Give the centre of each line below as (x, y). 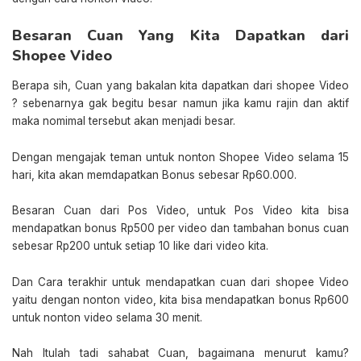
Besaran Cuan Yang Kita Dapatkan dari (180, 35)
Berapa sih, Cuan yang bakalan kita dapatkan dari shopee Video (180, 86)
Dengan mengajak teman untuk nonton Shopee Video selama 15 (180, 157)
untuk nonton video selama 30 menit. (107, 317)
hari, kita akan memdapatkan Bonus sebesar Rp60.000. (154, 174)
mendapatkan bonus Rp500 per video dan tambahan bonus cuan (180, 228)
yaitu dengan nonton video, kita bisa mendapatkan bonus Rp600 (180, 299)
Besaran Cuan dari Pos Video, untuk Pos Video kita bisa (180, 211)
